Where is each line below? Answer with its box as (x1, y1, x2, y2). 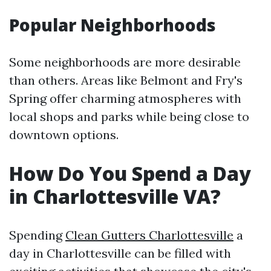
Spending (9, 227, 65, 243)
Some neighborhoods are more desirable (9, 54, 241, 70)
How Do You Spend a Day (9, 160, 251, 186)
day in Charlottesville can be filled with (9, 246, 231, 261)
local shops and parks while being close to (9, 109, 249, 124)
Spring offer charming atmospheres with (9, 91, 241, 106)
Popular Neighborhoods (9, 13, 216, 36)
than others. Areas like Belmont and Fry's (9, 73, 243, 88)
